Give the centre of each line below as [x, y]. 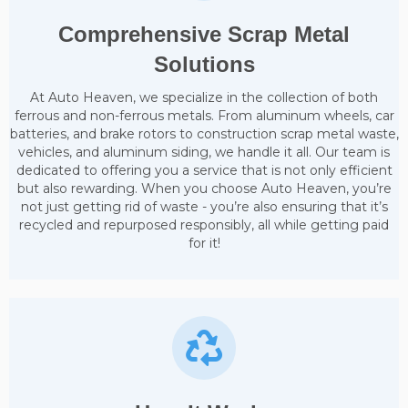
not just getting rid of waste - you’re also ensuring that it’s [204, 207]
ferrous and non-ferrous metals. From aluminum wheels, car [204, 116]
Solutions [204, 65]
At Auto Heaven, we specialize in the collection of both [204, 98]
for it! [204, 244]
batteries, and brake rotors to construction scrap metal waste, [204, 134]
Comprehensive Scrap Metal [204, 35]
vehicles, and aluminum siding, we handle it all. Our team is [204, 153]
